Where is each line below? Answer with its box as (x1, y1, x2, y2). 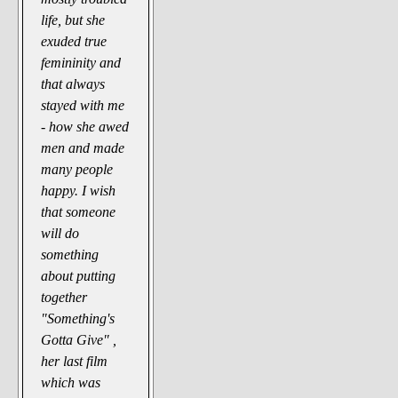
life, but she (41, 12, 106, 28)
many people (41, 161, 114, 177)
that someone (41, 203, 116, 219)
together (41, 289, 88, 305)
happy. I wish (41, 182, 116, 198)
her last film (41, 353, 108, 369)
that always (41, 76, 106, 92)
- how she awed (41, 118, 130, 134)
